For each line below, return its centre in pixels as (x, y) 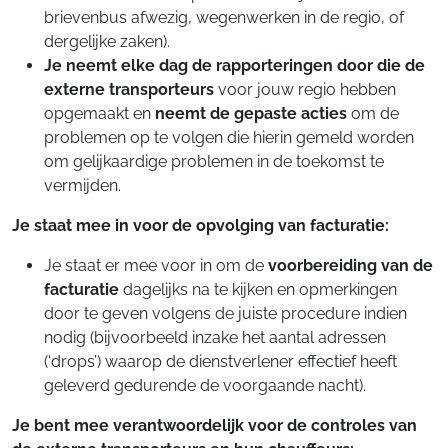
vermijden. (82, 185)
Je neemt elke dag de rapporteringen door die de (234, 65)
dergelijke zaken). (107, 41)
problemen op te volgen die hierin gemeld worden (229, 137)
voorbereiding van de (350, 265)
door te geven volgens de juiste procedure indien (225, 313)
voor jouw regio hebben (305, 89)
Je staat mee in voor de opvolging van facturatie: (200, 225)
